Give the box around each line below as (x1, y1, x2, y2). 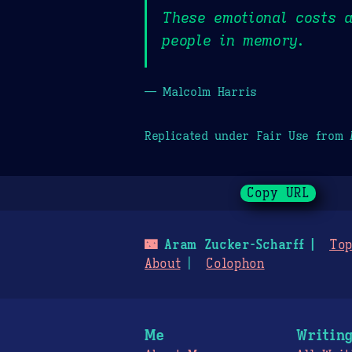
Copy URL (247, 185, 310, 202)
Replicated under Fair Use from (145, 127, 350, 143)
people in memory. (162, 31, 305, 50)
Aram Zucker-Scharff (156, 237, 304, 254)
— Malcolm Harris (145, 83, 257, 99)
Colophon (206, 256, 265, 273)
